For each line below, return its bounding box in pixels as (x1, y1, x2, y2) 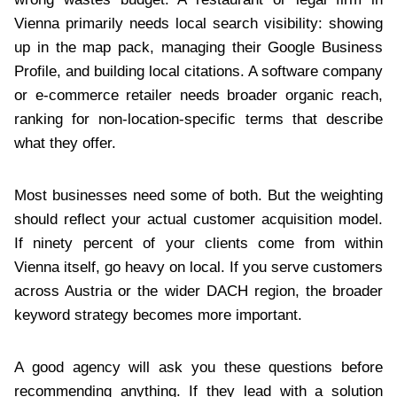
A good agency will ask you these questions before (14, 358, 383, 376)
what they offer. (14, 134, 116, 152)
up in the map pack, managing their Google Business (14, 38, 383, 56)
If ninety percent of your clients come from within (14, 234, 383, 252)
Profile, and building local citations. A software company (14, 62, 383, 80)
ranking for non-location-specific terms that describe (14, 110, 383, 128)
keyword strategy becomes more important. (14, 306, 302, 323)
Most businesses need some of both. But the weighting (14, 186, 383, 204)
